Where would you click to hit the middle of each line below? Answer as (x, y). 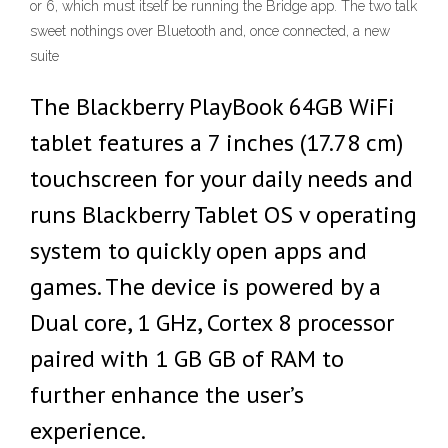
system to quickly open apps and (198, 250)
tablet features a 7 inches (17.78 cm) (216, 142)
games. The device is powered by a (205, 286)
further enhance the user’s (167, 394)
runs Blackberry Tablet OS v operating (223, 214)
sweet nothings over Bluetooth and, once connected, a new (210, 31)
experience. (88, 430)
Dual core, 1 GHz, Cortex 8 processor (212, 322)
